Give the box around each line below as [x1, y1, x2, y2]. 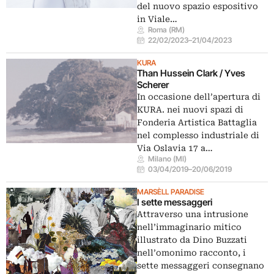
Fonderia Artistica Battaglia [137, 117, 257, 127]
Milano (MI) [148, 154, 187, 163]
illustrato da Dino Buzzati [137, 235, 247, 245]
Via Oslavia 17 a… [137, 143, 213, 153]
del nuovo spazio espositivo [137, 1, 258, 11]
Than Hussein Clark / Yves [137, 67, 245, 79]
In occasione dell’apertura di [137, 92, 261, 102]
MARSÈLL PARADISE [137, 187, 204, 196]
